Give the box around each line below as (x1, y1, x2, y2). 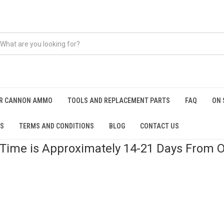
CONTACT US (140, 122, 179, 130)
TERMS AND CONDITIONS (19, 122, 94, 130)
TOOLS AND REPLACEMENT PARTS (67, 96, 170, 104)
